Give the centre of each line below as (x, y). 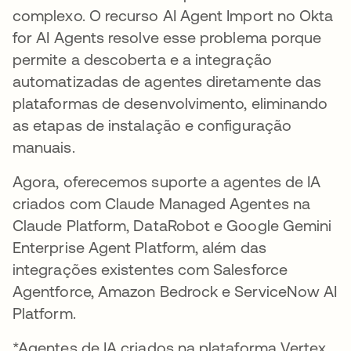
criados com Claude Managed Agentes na (161, 203)
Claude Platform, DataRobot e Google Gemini (172, 225)
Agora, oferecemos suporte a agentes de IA (167, 181)
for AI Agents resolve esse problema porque (167, 37)
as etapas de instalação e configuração (152, 125)
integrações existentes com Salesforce (150, 269)
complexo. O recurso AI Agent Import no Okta (173, 15)
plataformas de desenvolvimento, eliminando (170, 103)
